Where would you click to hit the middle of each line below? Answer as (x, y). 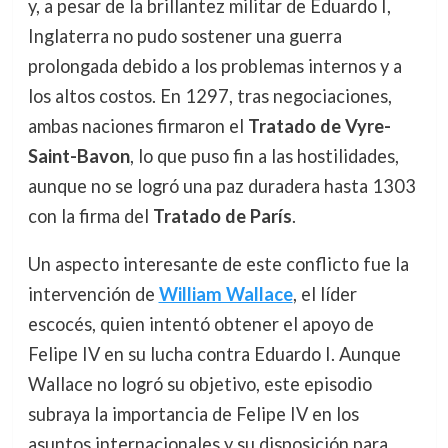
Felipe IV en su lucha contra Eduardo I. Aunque (214, 354)
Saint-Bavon (78, 156)
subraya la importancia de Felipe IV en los (193, 414)
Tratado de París (222, 216)
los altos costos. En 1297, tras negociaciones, (209, 96)
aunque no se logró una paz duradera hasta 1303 (221, 186)
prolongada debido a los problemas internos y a (214, 66)
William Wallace (225, 294)
